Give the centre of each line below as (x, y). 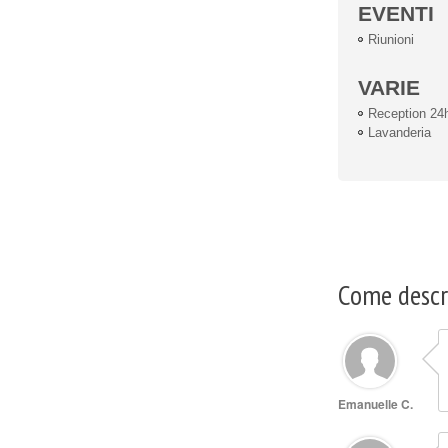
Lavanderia (399, 132)
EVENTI (396, 13)
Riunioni (391, 39)
